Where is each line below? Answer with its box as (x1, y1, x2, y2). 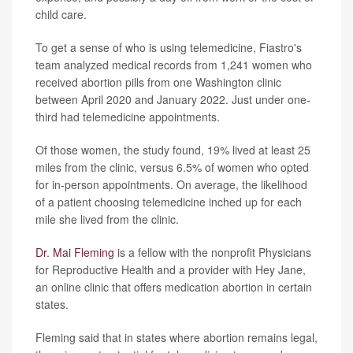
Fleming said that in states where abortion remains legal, (35, 329, 318, 346)
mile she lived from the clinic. (35, 211, 179, 228)
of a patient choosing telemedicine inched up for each (35, 194, 302, 210)
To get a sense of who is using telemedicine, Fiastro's (35, 39, 302, 56)
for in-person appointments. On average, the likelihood (35, 176, 307, 193)
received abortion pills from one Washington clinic (35, 74, 281, 91)
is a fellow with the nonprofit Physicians (114, 244, 311, 261)
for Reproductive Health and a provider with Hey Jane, (35, 262, 306, 278)
